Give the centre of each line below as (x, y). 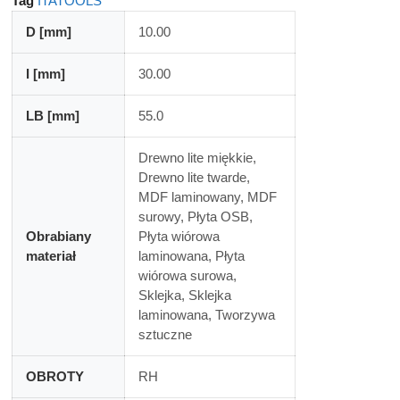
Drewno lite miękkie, (197, 158)
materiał (50, 256)
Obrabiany (58, 236)
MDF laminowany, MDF (207, 197)
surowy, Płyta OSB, (195, 217)
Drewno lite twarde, (194, 177)
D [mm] (48, 32)
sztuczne (165, 334)
